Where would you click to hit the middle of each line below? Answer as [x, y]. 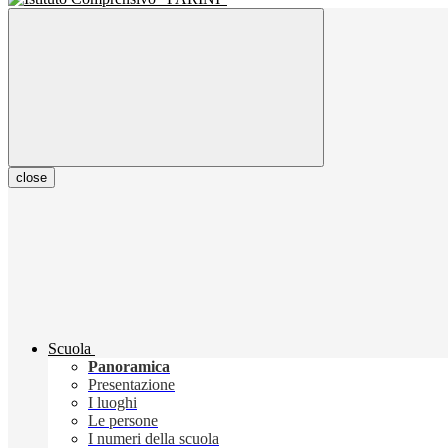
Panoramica [129, 367]
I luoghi [112, 403]
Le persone [123, 421]
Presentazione [131, 385]
